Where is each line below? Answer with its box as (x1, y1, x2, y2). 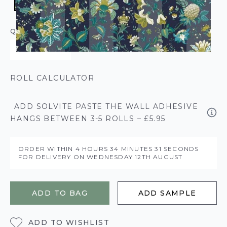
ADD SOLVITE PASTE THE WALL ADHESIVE (14, 102, 198, 111)
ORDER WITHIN (18, 145, 75, 153)
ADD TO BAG (32, 188, 88, 198)
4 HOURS (75, 145, 110, 153)
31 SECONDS (155, 145, 199, 153)
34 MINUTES (110, 145, 155, 153)
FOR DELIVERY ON (18, 153, 87, 161)
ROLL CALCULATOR (10, 73, 94, 83)
